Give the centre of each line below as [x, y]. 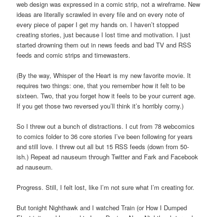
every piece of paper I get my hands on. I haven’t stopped [98, 24]
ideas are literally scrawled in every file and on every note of [101, 14]
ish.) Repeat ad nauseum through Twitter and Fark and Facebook [108, 156]
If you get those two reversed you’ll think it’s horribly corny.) [100, 106]
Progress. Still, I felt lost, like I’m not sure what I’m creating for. [106, 187]
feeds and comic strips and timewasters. [74, 55]
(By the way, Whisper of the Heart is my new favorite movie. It [104, 75]
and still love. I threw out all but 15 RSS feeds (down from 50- [103, 146]
